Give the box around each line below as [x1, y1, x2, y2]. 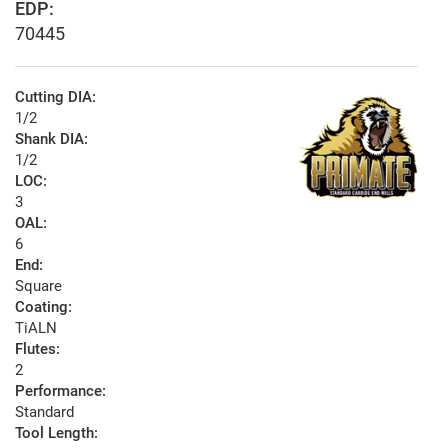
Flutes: [15, 340, 60, 359]
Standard [15, 403, 74, 422]
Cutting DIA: [15, 88, 96, 107]
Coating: [15, 298, 72, 317]
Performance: [15, 382, 106, 401]
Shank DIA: [15, 130, 88, 149]
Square [15, 277, 62, 296]
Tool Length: [15, 424, 98, 443]
